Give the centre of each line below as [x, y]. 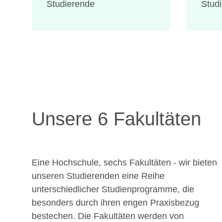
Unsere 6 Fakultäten [116, 119]
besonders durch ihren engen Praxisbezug [115, 202]
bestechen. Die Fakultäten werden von [108, 216]
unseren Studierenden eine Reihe [98, 176]
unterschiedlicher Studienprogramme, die [113, 189]
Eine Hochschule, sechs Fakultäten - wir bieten [124, 162]
